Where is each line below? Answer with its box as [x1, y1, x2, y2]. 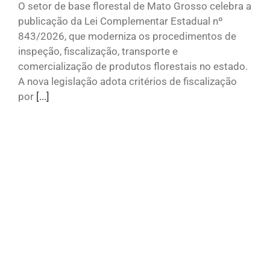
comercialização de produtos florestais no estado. [18, 60, 248, 72]
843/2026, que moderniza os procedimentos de [18, 30, 236, 42]
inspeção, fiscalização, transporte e [18, 45, 178, 57]
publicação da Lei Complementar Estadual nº [18, 14, 223, 27]
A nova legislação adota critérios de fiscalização [18, 75, 237, 87]
